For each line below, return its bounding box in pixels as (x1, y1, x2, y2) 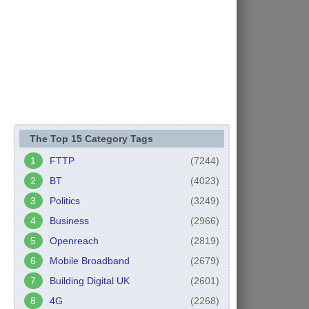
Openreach (49, 235, 99, 246)
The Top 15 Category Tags (29, 132, 153, 144)
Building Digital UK (49, 275, 130, 286)
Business (49, 215, 89, 226)
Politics (49, 195, 80, 206)
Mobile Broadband (49, 255, 130, 266)
